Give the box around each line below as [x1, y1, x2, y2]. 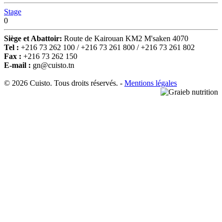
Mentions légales [124, 78, 177, 87]
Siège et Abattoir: [4, 34, 64, 43]
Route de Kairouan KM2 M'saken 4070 [64, 34, 188, 43]
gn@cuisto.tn [33, 60, 74, 69]
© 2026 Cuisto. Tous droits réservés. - [4, 78, 124, 87]
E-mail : [4, 60, 33, 69]
